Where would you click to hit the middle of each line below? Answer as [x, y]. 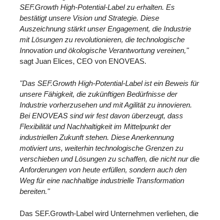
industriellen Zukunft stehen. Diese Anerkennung [97, 137]
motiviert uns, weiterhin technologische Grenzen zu [101, 148]
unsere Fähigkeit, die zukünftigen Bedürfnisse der [98, 94]
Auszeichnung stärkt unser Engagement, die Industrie [105, 29]
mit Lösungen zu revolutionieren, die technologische [102, 40]
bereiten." [35, 191]
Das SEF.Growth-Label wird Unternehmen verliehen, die [109, 213]
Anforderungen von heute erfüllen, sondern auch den [103, 169]
